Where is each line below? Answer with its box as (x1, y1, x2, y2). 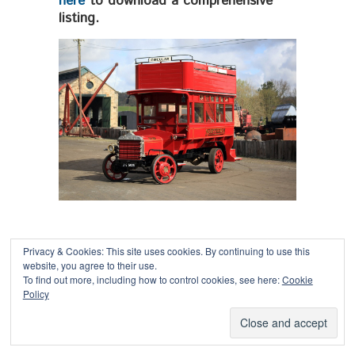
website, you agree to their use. (22, 258, 157, 273)
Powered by (59, 300, 108, 314)
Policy (22, 287, 49, 301)
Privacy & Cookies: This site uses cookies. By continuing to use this (22, 244, 310, 258)
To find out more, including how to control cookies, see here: (22, 273, 282, 287)
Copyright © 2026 (59, 283, 128, 296)
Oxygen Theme (108, 300, 169, 314)
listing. (59, 8, 99, 28)
